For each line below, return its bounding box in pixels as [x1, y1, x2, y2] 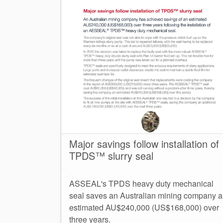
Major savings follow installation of [69, 136, 219, 151]
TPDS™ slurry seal [69, 148, 153, 163]
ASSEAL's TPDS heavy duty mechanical [69, 178, 214, 190]
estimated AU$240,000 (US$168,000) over [69, 202, 219, 214]
